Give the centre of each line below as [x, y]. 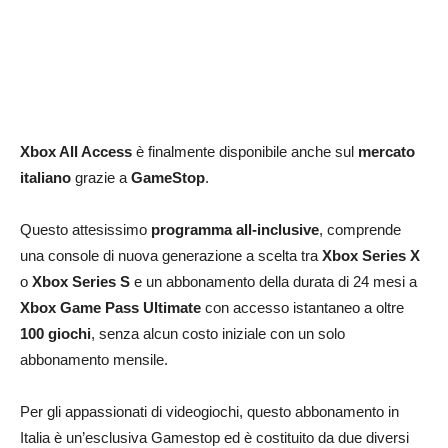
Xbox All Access [76, 151]
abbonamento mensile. [94, 359]
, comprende [360, 229]
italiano [45, 177]
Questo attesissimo [85, 229]
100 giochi [55, 333]
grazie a [101, 177]
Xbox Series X [371, 255]
